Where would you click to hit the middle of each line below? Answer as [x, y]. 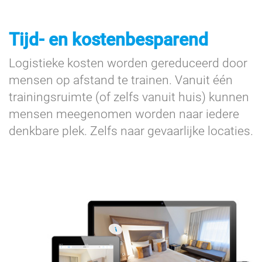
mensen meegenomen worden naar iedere [124, 114]
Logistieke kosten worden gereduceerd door [128, 63]
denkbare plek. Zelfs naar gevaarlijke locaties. [131, 131]
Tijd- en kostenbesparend [108, 40]
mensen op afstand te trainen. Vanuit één [121, 80]
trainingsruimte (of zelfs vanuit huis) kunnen [129, 97]
